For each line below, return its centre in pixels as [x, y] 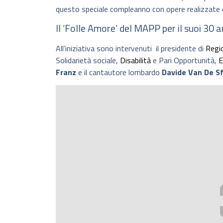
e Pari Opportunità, [185, 60]
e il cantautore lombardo [119, 72]
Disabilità [135, 60]
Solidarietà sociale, [88, 60]
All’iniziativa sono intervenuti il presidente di [131, 48]
